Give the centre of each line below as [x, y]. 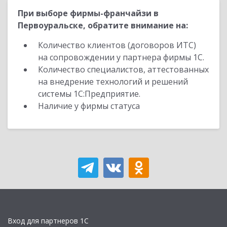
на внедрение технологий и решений [113, 82]
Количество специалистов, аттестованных [123, 69]
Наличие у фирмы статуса [90, 106]
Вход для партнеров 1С [48, 221]
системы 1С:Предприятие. [89, 94]
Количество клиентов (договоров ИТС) [117, 45]
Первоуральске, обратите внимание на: [103, 25]
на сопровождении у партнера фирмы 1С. [121, 57]
